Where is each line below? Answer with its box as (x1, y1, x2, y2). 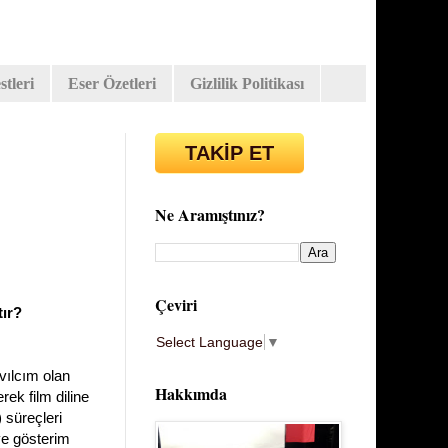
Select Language (156, 333, 263, 350)
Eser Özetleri (68, 74, 156, 92)
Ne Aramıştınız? (155, 203, 265, 227)
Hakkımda (155, 381, 227, 405)
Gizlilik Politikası (190, 74, 304, 92)
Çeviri (155, 293, 197, 317)
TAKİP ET (185, 142, 274, 165)
